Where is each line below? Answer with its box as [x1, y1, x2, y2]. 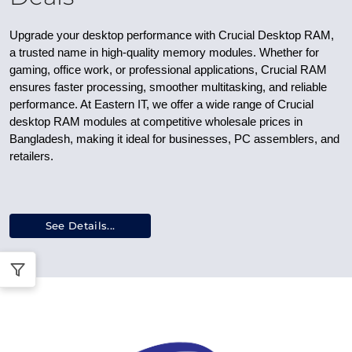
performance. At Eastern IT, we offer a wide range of [9, 98, 277, 111]
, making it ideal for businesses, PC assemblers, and [70, 133, 339, 145]
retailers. [9, 150, 53, 163]
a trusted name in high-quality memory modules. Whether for [9, 46, 319, 59]
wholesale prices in [205, 115, 302, 128]
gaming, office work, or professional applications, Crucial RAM [9, 64, 327, 76]
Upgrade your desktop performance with [9, 29, 218, 42]
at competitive [127, 115, 205, 128]
